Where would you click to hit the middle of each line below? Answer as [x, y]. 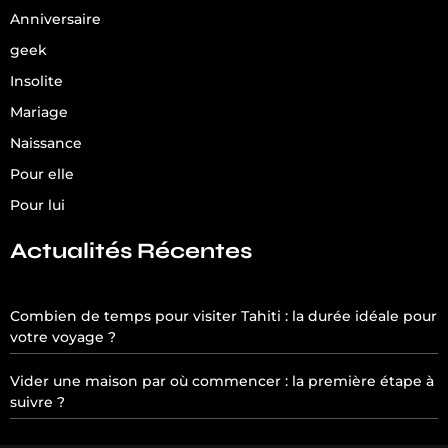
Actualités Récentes [131, 250]
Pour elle [42, 173]
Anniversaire [55, 18]
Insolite [36, 80]
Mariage [39, 111]
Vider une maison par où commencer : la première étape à [222, 380]
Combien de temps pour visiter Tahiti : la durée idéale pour [223, 315]
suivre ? [37, 401]
